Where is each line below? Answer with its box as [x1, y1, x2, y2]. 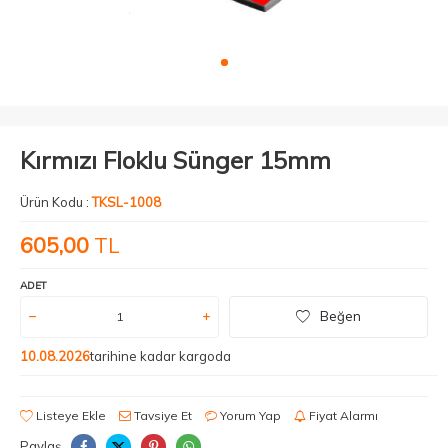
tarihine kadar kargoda [90, 347, 231, 364]
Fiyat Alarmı [306, 407, 378, 423]
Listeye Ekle [33, 407, 106, 423]
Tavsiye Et [131, 407, 192, 423]
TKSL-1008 [92, 193, 161, 210]
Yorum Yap [217, 407, 281, 423]
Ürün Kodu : [20, 193, 92, 210]
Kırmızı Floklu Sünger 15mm [20, 144, 331, 175]
